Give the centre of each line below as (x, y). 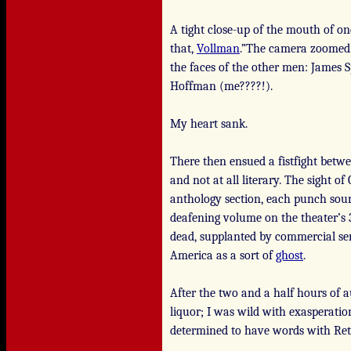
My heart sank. (209, 124)
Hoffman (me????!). (221, 86)
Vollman (218, 49)
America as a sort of (223, 255)
